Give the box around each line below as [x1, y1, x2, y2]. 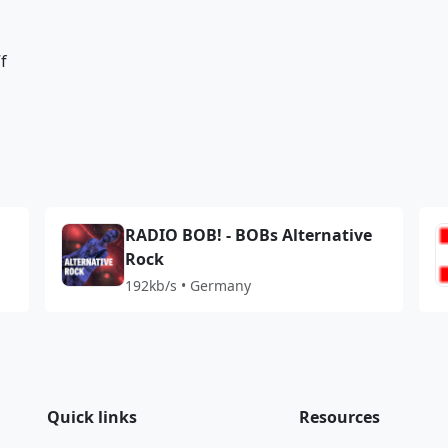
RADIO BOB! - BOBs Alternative [124, 224, 372, 246]
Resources [298, 406, 380, 428]
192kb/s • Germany [124, 276, 251, 295]
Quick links [47, 406, 138, 428]
